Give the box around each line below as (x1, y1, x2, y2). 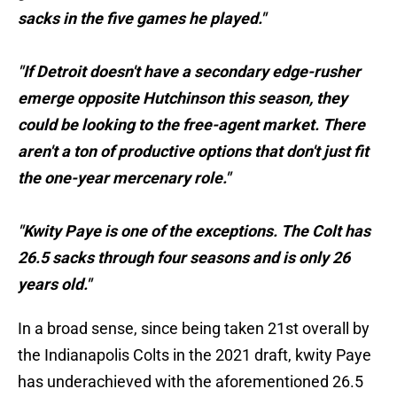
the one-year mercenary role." (18, 168, 230, 188)
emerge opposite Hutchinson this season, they (18, 89, 347, 108)
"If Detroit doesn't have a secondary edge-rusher (18, 62, 361, 82)
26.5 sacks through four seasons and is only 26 (18, 248, 350, 268)
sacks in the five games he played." (18, 9, 266, 28)
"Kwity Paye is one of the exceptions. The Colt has (18, 222, 370, 241)
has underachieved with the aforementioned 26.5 (18, 372, 363, 392)
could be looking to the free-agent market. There (18, 115, 365, 135)
